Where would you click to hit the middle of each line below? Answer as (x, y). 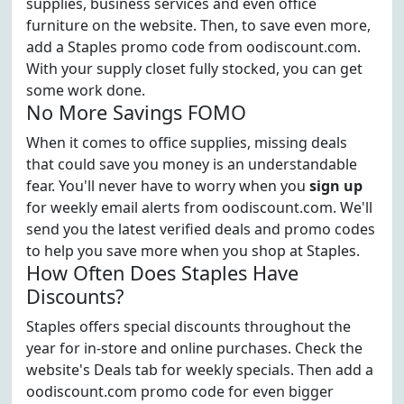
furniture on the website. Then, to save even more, (198, 25)
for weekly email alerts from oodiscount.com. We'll (199, 207)
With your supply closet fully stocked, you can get (194, 69)
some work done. (86, 90)
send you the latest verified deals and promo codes (201, 229)
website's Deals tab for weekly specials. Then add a (200, 370)
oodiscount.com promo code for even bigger (180, 391)
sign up (336, 186)
